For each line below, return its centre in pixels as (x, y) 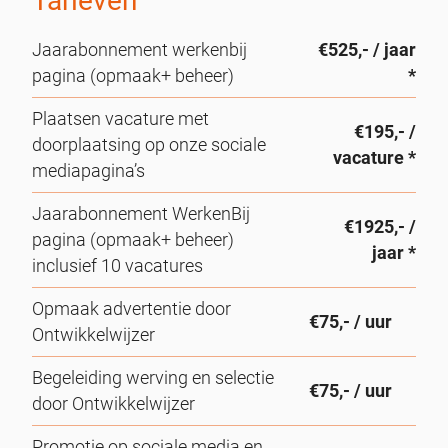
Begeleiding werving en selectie (153, 377)
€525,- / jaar (367, 49)
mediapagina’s (88, 170)
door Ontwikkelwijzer (113, 403)
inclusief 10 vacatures (117, 265)
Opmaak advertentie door (131, 308)
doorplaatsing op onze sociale (149, 144)
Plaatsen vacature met (120, 118)
